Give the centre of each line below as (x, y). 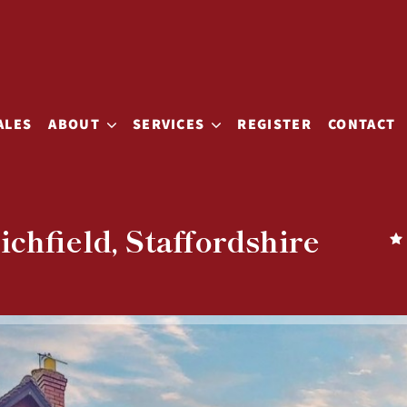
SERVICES (169, 124)
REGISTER (275, 124)
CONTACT (362, 124)
